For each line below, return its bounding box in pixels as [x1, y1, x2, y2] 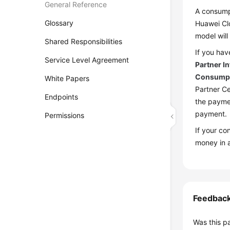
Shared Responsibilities [45, 37, 123, 46]
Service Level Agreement [45, 55, 129, 64]
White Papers [45, 74, 90, 83]
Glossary [45, 18, 74, 27]
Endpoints [45, 92, 79, 101]
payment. [195, 109, 227, 118]
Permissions [45, 111, 85, 120]
